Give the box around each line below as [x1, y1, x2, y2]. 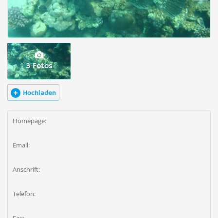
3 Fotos [26, 61, 53, 71]
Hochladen [23, 89, 56, 97]
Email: [13, 141, 30, 149]
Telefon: [13, 189, 36, 198]
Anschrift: [13, 165, 40, 174]
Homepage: [13, 116, 46, 125]
